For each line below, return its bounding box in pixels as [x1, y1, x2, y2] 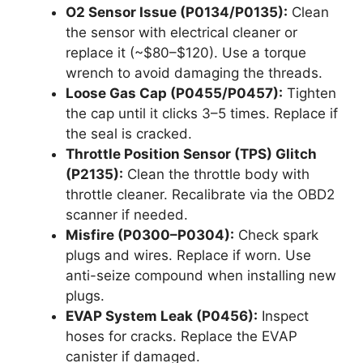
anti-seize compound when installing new [66, 267, 336, 284]
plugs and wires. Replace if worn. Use [66, 246, 311, 263]
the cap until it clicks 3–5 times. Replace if [66, 105, 338, 122]
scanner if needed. [66, 206, 188, 223]
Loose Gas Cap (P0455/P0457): [66, 84, 283, 101]
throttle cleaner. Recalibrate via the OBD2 [66, 186, 335, 203]
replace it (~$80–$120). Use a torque [66, 44, 306, 61]
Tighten [283, 84, 336, 101]
